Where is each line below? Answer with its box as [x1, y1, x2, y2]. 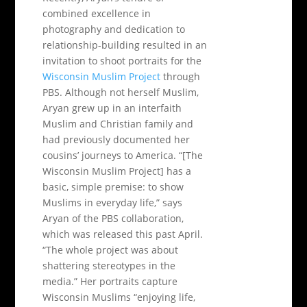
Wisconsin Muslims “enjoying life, [42, 291, 196, 304]
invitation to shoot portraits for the [42, 54, 202, 67]
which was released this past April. [42, 228, 204, 241]
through [160, 70, 201, 83]
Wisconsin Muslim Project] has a [42, 164, 192, 177]
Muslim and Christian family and [42, 117, 194, 130]
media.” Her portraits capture [42, 275, 178, 288]
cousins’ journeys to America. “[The [42, 149, 204, 162]
